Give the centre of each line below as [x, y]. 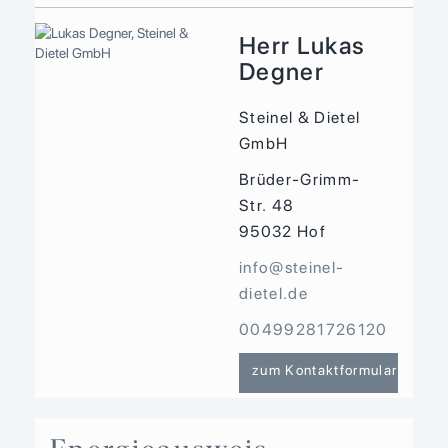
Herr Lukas [302, 46]
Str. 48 [266, 206]
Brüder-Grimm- [299, 180]
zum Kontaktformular [324, 370]
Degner [281, 72]
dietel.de [273, 294]
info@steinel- [291, 268]
